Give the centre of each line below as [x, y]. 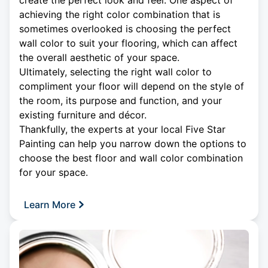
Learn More [50, 205]
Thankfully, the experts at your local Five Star [122, 130]
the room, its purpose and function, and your [121, 101]
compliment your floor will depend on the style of [132, 86]
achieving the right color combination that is [120, 15]
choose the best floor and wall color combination [131, 158]
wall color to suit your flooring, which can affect [128, 43]
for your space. [54, 173]
